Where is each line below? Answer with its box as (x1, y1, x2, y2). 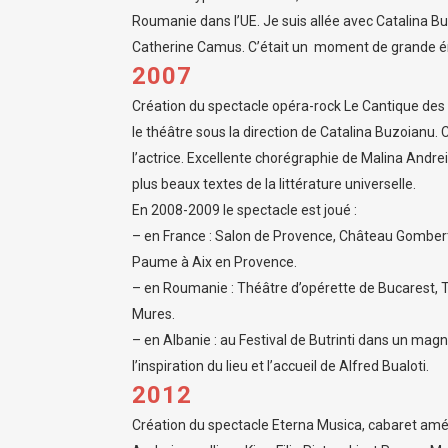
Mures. (132, 306, 175, 322)
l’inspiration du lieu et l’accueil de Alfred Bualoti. (132, 358, 429, 374)
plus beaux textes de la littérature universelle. (132, 176, 416, 192)
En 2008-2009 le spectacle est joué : (132, 202, 357, 218)
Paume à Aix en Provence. (132, 254, 297, 270)
